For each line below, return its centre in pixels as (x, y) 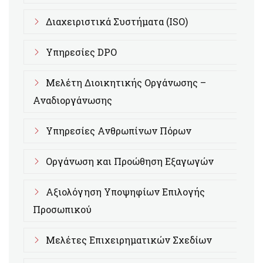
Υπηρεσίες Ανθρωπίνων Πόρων (119, 131)
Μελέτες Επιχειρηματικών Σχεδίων (129, 240)
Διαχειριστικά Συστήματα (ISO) (117, 21)
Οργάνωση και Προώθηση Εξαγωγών (130, 161)
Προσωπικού (62, 209)
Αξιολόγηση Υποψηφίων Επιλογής (125, 192)
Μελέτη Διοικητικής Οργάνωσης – (126, 82)
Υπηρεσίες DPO (81, 52)
